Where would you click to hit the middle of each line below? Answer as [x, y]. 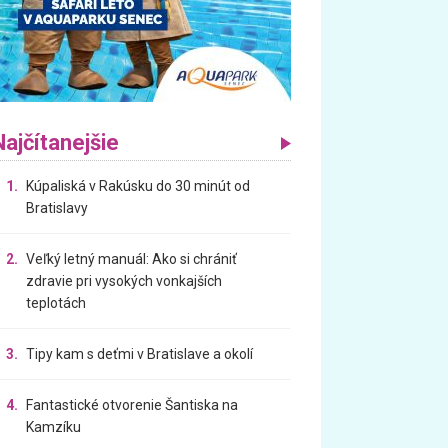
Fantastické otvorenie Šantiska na [132, 404]
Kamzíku [54, 426]
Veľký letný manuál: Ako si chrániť [132, 258]
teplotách [56, 302]
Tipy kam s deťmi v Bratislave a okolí [140, 353]
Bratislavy [57, 207]
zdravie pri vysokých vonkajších [124, 280]
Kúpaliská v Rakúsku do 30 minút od [138, 185]
